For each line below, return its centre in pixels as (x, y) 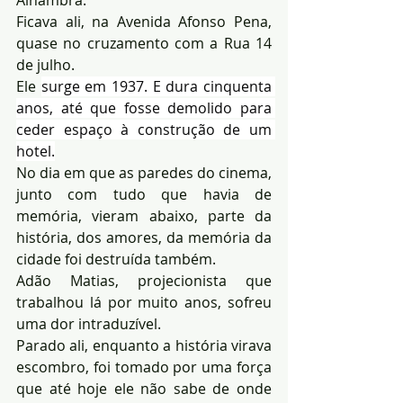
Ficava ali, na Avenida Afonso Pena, (144, 21)
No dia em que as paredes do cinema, (144, 172)
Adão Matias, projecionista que (144, 280)
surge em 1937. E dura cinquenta (157, 86)
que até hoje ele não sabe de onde (144, 388)
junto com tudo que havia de (144, 194)
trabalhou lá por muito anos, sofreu (144, 302)
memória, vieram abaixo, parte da (144, 215)
